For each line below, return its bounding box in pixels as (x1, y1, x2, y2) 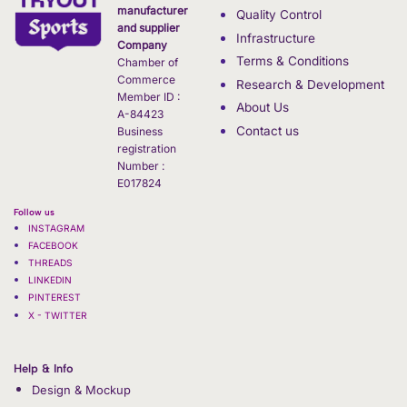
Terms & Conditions (235, 54, 349, 69)
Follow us (14, 205, 57, 218)
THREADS (27, 257, 73, 269)
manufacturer (117, 4, 188, 18)
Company (117, 38, 167, 53)
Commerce (117, 73, 175, 87)
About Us (235, 100, 289, 115)
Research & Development (235, 76, 384, 92)
